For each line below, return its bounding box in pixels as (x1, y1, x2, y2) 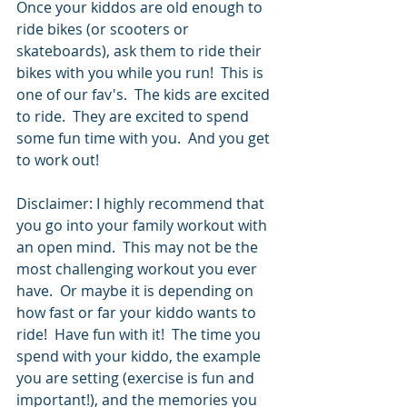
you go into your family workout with (16, 214, 271, 235)
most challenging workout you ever (16, 258, 261, 279)
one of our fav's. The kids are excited (16, 84, 273, 104)
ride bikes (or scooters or (16, 18, 193, 39)
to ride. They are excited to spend (16, 105, 253, 126)
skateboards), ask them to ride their (16, 40, 265, 61)
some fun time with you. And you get (16, 127, 273, 148)
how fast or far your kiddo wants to (16, 302, 260, 323)
